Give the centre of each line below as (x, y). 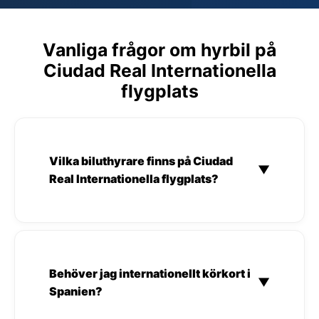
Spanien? (76, 291)
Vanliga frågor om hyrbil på (159, 49)
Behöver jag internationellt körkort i (150, 273)
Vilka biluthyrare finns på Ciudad (141, 161)
